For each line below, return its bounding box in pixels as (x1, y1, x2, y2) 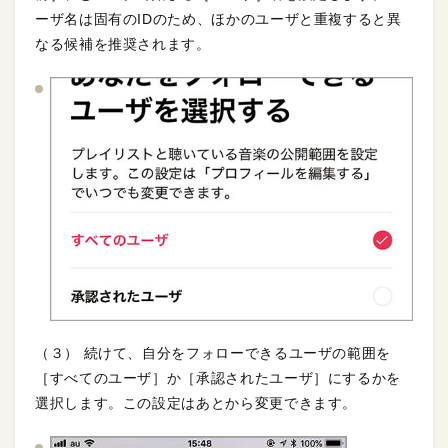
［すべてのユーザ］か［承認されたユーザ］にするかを (35, 370, 401, 387)
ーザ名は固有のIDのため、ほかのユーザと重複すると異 (35, 10, 402, 27)
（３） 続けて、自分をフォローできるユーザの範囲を (35, 345, 391, 362)
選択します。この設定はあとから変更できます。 (35, 395, 358, 412)
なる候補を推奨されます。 (35, 35, 211, 52)
